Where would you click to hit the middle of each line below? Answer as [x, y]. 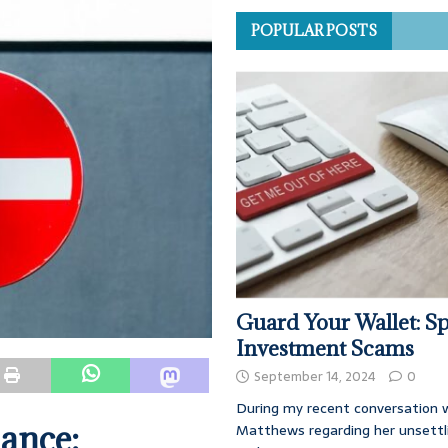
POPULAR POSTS [314, 31]
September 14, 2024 [315, 377]
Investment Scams [325, 349]
